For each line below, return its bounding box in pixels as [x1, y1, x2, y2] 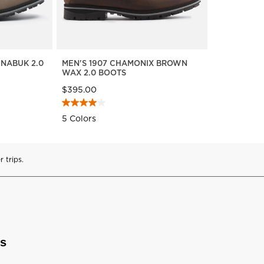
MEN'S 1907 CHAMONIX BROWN [61, 57, 187, 68]
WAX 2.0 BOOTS [61, 67, 126, 78]
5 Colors [61, 112, 96, 124]
